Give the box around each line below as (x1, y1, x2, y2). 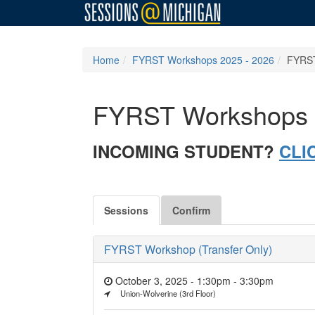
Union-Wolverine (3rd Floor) (118, 287, 216, 299)
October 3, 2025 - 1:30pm (115, 273, 233, 288)
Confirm (172, 202, 210, 217)
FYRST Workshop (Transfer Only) (104, 240, 272, 257)
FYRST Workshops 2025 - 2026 (132, 52, 274, 67)
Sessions (104, 202, 148, 217)
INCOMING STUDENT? (93, 139, 279, 163)
